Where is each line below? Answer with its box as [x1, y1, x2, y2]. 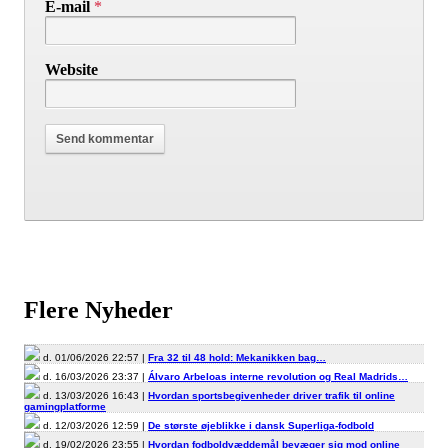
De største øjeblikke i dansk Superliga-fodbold [148, 420, 374, 432]
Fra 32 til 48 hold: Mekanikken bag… [148, 352, 326, 364]
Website [45, 61, 98, 79]
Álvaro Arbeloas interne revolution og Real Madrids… [148, 371, 408, 383]
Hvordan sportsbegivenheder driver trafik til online [148, 390, 395, 402]
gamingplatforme [24, 401, 106, 413]
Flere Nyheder [24, 297, 173, 324]
